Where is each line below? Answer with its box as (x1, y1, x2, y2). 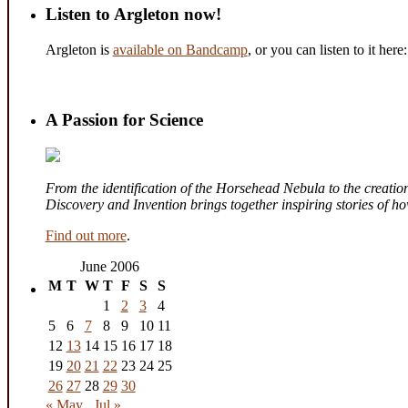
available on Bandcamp (112, 41, 248, 57)
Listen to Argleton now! (45, 4, 221, 24)
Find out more (45, 228, 127, 244)
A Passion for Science (45, 110, 203, 130)
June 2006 (80, 259, 140, 275)
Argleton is (45, 41, 113, 57)
